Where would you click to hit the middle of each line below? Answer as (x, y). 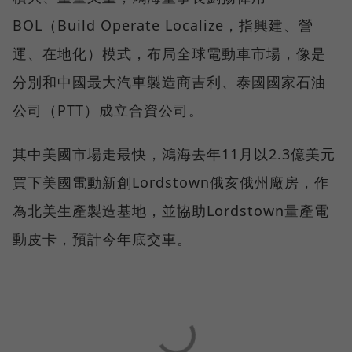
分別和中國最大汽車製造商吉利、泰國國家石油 (169, 81)
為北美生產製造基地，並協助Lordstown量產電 (171, 210)
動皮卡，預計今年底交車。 (102, 238)
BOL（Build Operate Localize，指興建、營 (163, 25)
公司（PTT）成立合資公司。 (108, 110)
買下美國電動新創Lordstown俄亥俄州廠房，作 (171, 182)
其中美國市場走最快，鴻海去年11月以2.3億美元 (174, 154)
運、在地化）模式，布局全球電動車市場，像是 (169, 53)
